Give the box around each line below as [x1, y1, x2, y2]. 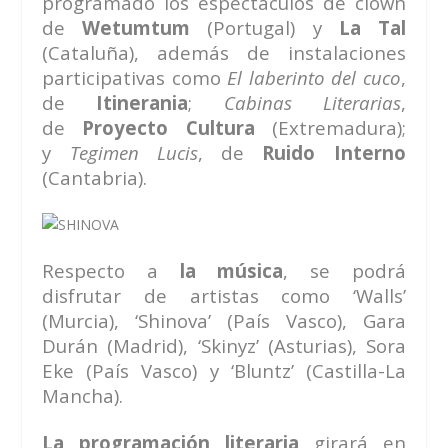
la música [179, 257, 284, 283]
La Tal [338, 14, 406, 40]
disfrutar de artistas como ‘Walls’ [42, 282, 406, 308]
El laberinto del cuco [227, 64, 401, 90]
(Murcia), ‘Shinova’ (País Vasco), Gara [42, 307, 406, 333]
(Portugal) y [190, 14, 339, 40]
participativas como [42, 64, 228, 90]
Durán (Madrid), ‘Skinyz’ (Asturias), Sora [42, 332, 406, 358]
